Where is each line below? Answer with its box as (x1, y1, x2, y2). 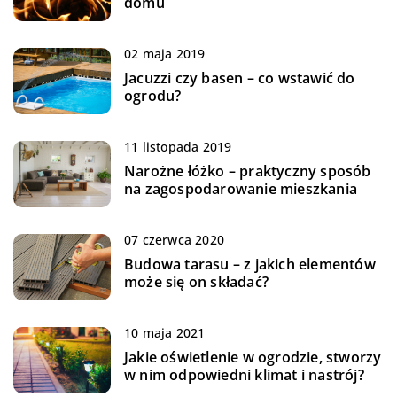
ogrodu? (124, 86, 182, 106)
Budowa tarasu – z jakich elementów (124, 254, 376, 275)
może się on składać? (124, 272, 269, 292)
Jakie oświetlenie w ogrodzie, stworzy (124, 347, 382, 368)
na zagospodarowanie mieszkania (124, 179, 357, 199)
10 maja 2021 (124, 324, 206, 342)
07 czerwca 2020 (124, 231, 224, 249)
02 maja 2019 (124, 45, 206, 63)
